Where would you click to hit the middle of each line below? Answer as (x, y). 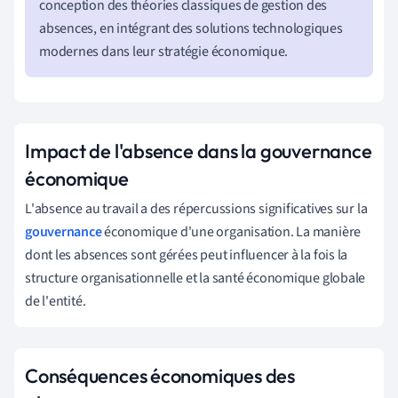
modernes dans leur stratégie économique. (164, 51)
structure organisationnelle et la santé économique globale (195, 278)
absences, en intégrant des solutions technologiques (191, 28)
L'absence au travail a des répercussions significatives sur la (196, 208)
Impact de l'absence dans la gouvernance (199, 151)
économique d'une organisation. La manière (231, 231)
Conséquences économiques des (160, 375)
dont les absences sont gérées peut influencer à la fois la (187, 255)
